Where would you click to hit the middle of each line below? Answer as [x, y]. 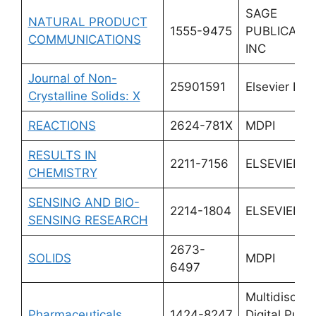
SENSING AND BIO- [84, 202]
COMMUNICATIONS [84, 39]
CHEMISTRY [62, 172]
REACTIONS [62, 125]
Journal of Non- [72, 78]
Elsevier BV [277, 86]
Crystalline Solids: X [84, 96]
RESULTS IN [62, 155]
